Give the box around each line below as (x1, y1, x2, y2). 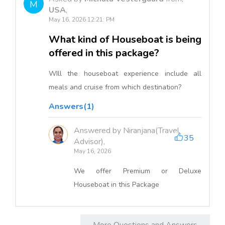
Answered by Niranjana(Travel (74, 125, 179, 136)
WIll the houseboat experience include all (49, 68, 201, 78)
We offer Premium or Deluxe (74, 166, 201, 176)
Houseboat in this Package (74, 179, 159, 189)
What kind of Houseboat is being (49, 32, 201, 46)
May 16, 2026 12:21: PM (49, 15, 115, 24)
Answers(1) (49, 100, 94, 112)
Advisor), (74, 136, 105, 147)
